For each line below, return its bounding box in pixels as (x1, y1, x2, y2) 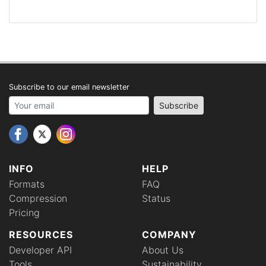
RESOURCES (9, 229, 73, 240)
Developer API (9, 244, 72, 256)
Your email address (8, 97, 94, 109)
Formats (9, 178, 45, 190)
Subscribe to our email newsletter (9, 83, 129, 91)
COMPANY (142, 229, 197, 240)
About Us (142, 244, 183, 256)
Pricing (9, 207, 40, 218)
